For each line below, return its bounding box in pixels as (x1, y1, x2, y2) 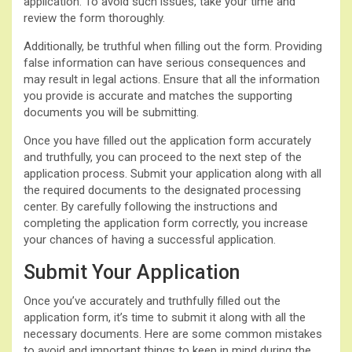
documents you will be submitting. (24, 104, 199, 119)
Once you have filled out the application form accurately (24, 133, 311, 148)
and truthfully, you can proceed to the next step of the (24, 149, 302, 164)
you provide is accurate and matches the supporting (24, 88, 292, 103)
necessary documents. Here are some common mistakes (24, 326, 322, 341)
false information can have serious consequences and (24, 55, 306, 70)
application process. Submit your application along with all (24, 166, 321, 181)
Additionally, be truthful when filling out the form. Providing (24, 38, 322, 53)
